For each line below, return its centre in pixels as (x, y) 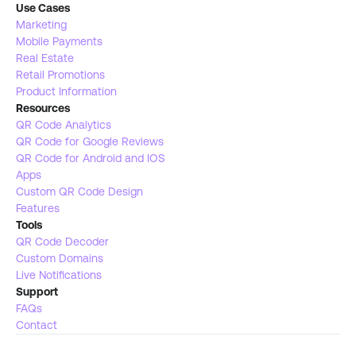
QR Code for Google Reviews (90, 141)
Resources (43, 108)
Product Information (66, 91)
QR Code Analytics (64, 124)
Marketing (41, 24)
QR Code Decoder (62, 241)
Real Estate (46, 58)
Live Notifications (60, 275)
